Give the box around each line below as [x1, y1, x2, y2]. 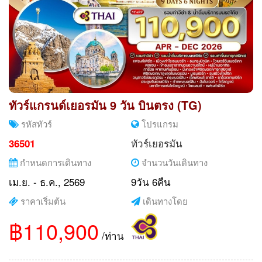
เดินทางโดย [140, 194, 188, 207]
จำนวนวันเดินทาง [139, 156, 208, 168]
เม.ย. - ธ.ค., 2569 [9, 174, 85, 189]
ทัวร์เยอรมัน [131, 135, 182, 150]
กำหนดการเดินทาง [18, 156, 91, 168]
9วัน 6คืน [131, 174, 171, 189]
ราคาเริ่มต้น [18, 194, 65, 207]
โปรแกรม [139, 117, 178, 130]
